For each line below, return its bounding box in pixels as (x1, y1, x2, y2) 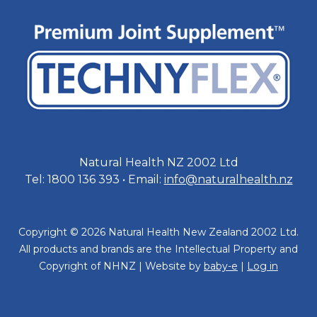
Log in (247, 260, 278, 273)
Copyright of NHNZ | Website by (39, 260, 204, 273)
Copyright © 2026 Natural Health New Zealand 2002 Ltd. (18, 226, 299, 239)
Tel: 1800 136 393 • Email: (24, 173, 164, 187)
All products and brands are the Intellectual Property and (19, 243, 298, 256)
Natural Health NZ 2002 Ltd (79, 156, 238, 170)
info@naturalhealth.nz (163, 173, 293, 187)
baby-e (204, 260, 238, 273)
